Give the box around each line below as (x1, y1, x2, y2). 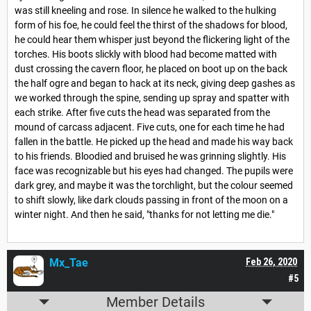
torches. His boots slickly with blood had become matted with (15, 48, 277, 60)
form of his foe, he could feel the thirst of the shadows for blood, (15, 19, 287, 31)
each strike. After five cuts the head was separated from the (15, 106, 270, 118)
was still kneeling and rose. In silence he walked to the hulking (15, 4, 276, 16)
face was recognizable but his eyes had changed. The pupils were (15, 165, 293, 176)
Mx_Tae (49, 256, 88, 270)
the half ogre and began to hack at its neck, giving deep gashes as (15, 77, 295, 89)
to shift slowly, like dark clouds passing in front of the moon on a (15, 194, 288, 205)
